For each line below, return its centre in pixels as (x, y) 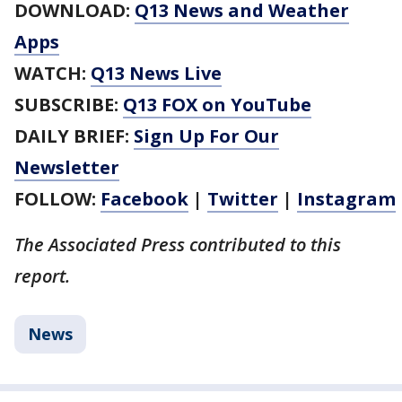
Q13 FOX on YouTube (217, 105)
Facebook (144, 199)
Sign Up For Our (206, 136)
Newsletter (67, 167)
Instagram (346, 199)
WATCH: (52, 73)
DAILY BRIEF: (74, 136)
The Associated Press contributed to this (178, 245)
